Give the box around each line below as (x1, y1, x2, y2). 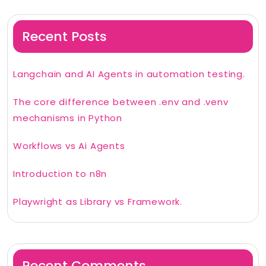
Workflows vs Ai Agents (13, 140, 125, 153)
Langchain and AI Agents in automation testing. (13, 68, 245, 81)
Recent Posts (22, 27, 107, 46)
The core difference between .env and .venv (13, 96, 229, 109)
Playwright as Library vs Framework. (13, 195, 182, 208)
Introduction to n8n (13, 167, 107, 180)
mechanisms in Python (13, 112, 123, 125)
